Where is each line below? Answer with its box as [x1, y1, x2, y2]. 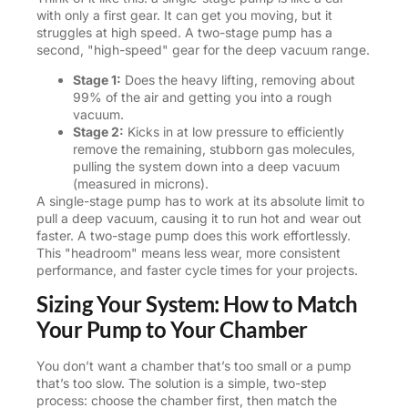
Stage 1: [73, 71, 121, 87]
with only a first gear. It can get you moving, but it [36, 6, 332, 23]
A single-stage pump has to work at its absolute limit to [36, 192, 364, 209]
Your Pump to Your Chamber [36, 316, 308, 343]
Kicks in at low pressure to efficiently [124, 123, 344, 139]
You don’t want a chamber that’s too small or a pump [36, 358, 352, 374]
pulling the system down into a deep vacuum [73, 158, 340, 174]
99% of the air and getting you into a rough [73, 88, 331, 105]
